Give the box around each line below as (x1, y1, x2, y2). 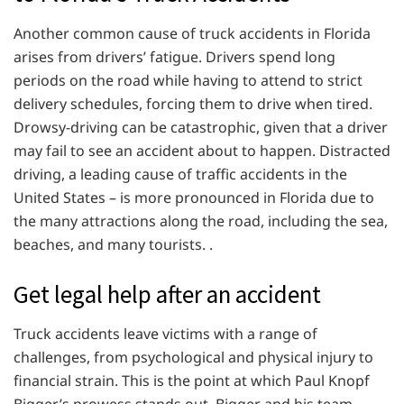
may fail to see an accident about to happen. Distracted (14, 140, 390, 161)
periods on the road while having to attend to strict (14, 69, 363, 90)
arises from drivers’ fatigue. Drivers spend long (14, 46, 335, 67)
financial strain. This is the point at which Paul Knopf (14, 371, 370, 391)
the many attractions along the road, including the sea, (14, 210, 388, 231)
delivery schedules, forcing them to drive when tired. (14, 93, 372, 114)
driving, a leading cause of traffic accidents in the (14, 163, 347, 184)
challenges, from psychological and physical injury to (14, 347, 373, 368)
